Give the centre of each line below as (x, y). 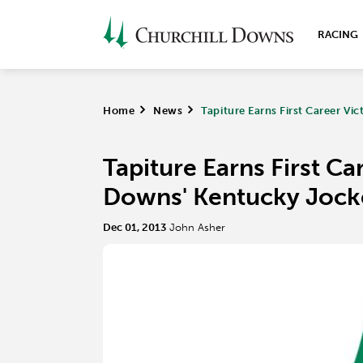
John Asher (197, 227)
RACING (338, 34)
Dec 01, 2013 (135, 227)
